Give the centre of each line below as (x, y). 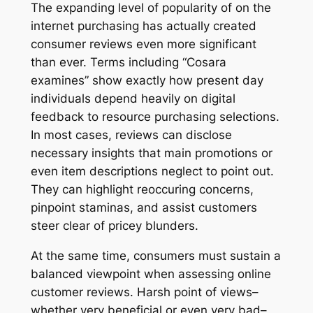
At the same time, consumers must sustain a (155, 255)
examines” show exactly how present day (147, 80)
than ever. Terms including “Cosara (128, 62)
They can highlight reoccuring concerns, (142, 189)
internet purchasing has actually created (143, 26)
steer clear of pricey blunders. (114, 225)
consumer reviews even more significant (143, 44)
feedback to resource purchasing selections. (155, 116)
